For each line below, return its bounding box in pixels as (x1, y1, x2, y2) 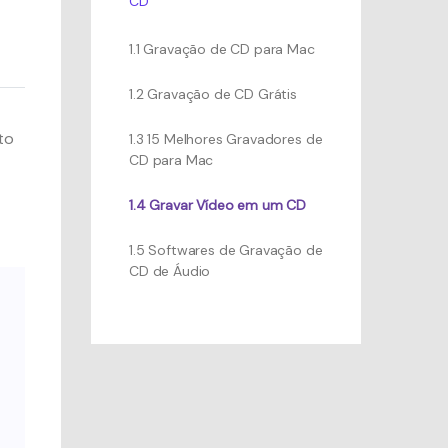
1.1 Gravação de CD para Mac (129, 40, 315, 58)
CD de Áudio (129, 262, 211, 280)
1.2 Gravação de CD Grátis (129, 85, 297, 103)
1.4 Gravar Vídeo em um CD (129, 196, 306, 214)
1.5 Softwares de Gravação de (129, 241, 323, 259)
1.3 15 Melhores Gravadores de (129, 130, 323, 148)
